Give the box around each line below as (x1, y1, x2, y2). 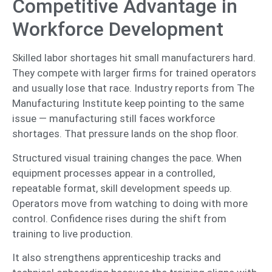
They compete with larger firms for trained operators (12, 67, 256, 80)
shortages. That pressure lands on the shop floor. (12, 127, 239, 140)
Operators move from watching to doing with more (12, 197, 248, 209)
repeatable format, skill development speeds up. (12, 182, 232, 194)
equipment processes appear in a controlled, (12, 166, 215, 179)
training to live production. (12, 227, 133, 240)
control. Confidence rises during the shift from (12, 212, 226, 225)
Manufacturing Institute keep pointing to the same (12, 97, 244, 110)
